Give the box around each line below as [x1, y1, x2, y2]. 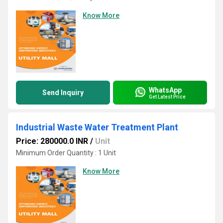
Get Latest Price [149, 94, 186, 100]
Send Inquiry [42, 89, 84, 97]
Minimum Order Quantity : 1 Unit [16, 149, 116, 157]
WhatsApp [149, 86, 182, 94]
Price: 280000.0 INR [16, 136, 88, 146]
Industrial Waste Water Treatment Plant [16, 122, 178, 132]
